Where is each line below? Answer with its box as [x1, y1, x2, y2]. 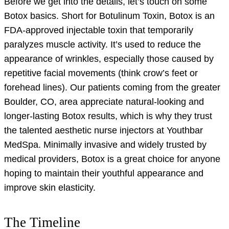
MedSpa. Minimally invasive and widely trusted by [4, 140, 207, 150]
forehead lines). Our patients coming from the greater [4, 82, 220, 93]
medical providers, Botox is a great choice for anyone [4, 154, 220, 164]
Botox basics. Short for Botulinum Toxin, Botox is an [4, 11, 215, 21]
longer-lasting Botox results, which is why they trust [4, 111, 212, 121]
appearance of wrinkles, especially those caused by [4, 54, 214, 64]
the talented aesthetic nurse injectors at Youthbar [4, 125, 203, 135]
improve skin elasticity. [4, 182, 96, 193]
